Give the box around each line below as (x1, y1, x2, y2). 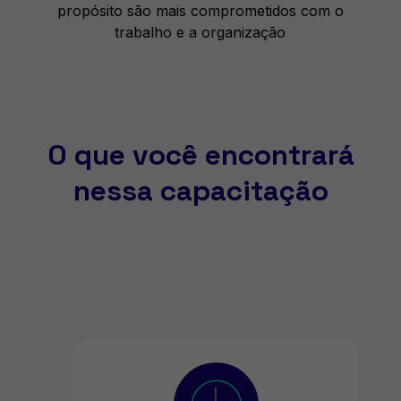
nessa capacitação (73, 173, 328, 209)
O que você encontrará (47, 137, 354, 174)
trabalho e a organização (115, 23, 286, 42)
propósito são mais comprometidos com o (56, 2, 344, 21)
